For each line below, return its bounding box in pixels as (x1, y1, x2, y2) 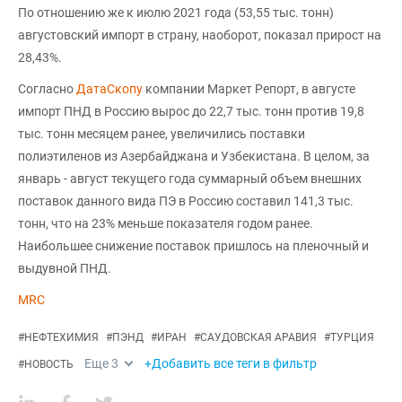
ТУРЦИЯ (330, 331, 374, 345)
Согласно (18, 82, 74, 97)
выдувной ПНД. (18, 261, 111, 276)
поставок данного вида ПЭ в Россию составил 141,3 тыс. (18, 194, 354, 209)
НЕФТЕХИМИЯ (24, 331, 99, 345)
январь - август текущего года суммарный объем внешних (18, 171, 362, 187)
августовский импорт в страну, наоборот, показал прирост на (18, 28, 381, 43)
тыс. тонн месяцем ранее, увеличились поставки (18, 127, 305, 142)
